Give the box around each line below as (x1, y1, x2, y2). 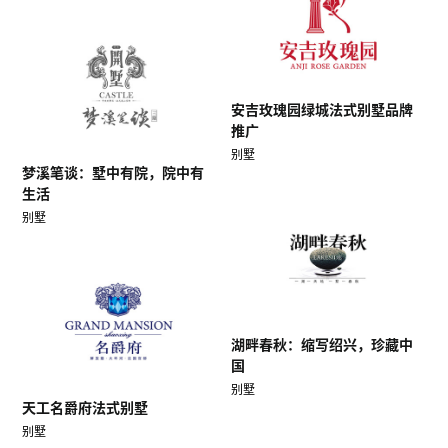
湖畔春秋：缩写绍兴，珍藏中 (230, 336, 413, 354)
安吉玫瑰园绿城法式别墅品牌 (230, 101, 413, 119)
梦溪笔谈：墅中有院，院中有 (21, 164, 204, 182)
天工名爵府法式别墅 (21, 399, 148, 417)
